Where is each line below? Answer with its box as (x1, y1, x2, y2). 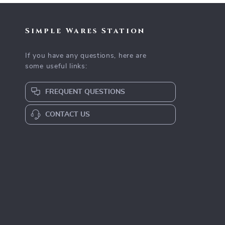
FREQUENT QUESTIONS (45, 88, 125, 95)
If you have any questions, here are (25, 52, 147, 59)
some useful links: (25, 63, 87, 70)
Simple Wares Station (25, 25, 145, 36)
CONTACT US (45, 111, 90, 118)
